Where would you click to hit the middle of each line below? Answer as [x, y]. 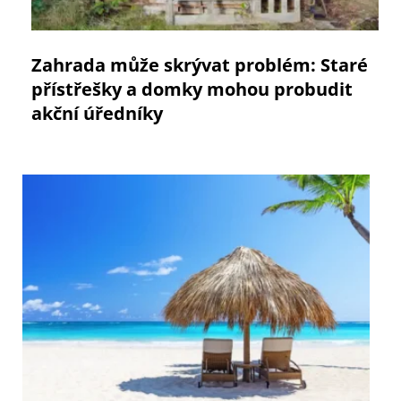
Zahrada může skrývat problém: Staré [200, 65]
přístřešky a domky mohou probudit [192, 90]
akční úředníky [97, 114]
